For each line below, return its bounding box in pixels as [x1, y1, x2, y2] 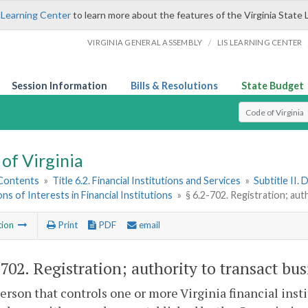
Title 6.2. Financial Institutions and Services [52, 175, 241, 187]
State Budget [241, 80, 304, 91]
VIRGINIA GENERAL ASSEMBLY [87, 38, 203, 47]
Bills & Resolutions [131, 80, 218, 91]
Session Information [12, 80, 107, 91]
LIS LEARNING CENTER [217, 38, 302, 47]
